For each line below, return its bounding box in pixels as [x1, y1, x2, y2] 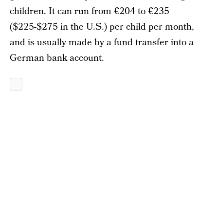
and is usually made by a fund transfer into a [10, 36, 194, 49]
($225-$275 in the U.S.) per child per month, [10, 20, 194, 34]
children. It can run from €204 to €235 [10, 5, 169, 18]
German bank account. [10, 52, 104, 65]
